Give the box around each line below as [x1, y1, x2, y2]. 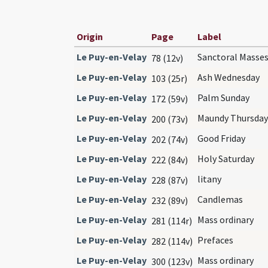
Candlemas [197, 193, 243, 205]
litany [197, 172, 221, 185]
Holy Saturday [197, 152, 254, 165]
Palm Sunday [197, 91, 249, 103]
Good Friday [197, 132, 245, 144]
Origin [77, 30, 103, 42]
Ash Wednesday [197, 71, 260, 83]
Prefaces [197, 233, 233, 246]
